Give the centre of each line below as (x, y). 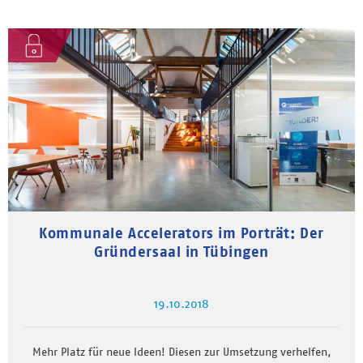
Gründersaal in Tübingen (181, 251)
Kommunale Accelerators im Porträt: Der (181, 233)
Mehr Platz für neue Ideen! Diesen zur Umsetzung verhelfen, (181, 351)
